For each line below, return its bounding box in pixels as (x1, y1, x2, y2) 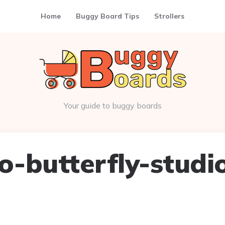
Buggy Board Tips (76, 12, 139, 21)
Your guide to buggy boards (63, 100, 162, 110)
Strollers (154, 12, 184, 21)
